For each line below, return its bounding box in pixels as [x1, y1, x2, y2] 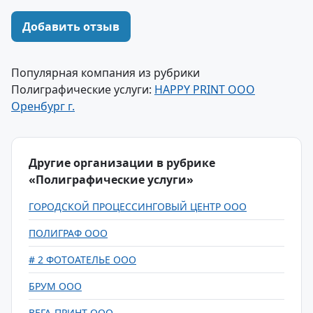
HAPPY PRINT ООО [154, 82, 255, 97]
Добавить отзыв [22, 19, 119, 34]
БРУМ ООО [29, 279, 82, 293]
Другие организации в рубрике [29, 155, 215, 170]
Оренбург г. [11, 99, 75, 114]
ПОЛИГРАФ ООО [29, 226, 108, 240]
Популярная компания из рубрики [11, 65, 200, 80]
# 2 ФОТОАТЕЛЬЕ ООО [29, 253, 136, 266]
